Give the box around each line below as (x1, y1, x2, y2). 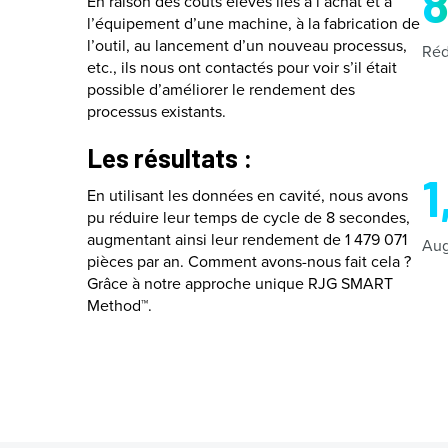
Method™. (87, 294, 152, 316)
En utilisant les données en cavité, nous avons (87, 184, 408, 206)
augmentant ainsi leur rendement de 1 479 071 (87, 228, 407, 250)
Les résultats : (87, 142, 252, 173)
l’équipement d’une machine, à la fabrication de (87, 12, 420, 34)
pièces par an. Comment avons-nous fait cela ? (87, 250, 411, 272)
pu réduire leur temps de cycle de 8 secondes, (87, 206, 410, 228)
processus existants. (87, 100, 226, 122)
